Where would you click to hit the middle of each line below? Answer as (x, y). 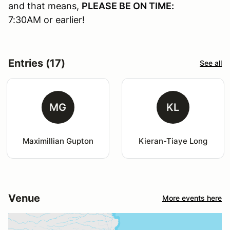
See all (211, 63)
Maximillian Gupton (58, 141)
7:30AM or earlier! (46, 20)
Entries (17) (37, 63)
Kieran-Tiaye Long (173, 141)
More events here (192, 198)
